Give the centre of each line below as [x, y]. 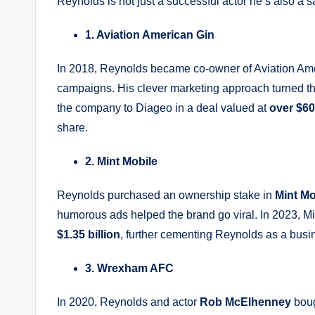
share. [72, 127]
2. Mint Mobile [121, 161]
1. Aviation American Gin [150, 34]
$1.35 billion [89, 234]
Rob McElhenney [245, 302]
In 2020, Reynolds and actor [128, 302]
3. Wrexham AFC [129, 268]
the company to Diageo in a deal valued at [163, 108]
